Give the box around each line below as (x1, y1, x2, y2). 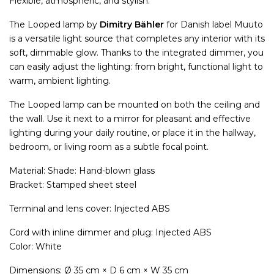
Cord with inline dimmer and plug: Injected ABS (9, 226, 212, 238)
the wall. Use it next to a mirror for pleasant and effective (9, 113, 251, 124)
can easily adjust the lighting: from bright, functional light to (9, 61, 263, 72)
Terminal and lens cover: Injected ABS (9, 202, 170, 214)
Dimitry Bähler (100, 18, 164, 30)
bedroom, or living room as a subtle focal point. (9, 141, 209, 152)
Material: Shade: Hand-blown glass (9, 165, 155, 176)
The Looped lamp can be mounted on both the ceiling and (9, 98, 260, 110)
